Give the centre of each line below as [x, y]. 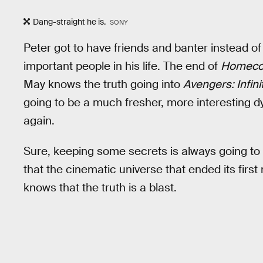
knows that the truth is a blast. [100, 188]
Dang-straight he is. [70, 21]
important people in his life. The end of [122, 66]
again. [39, 120]
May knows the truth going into [103, 84]
